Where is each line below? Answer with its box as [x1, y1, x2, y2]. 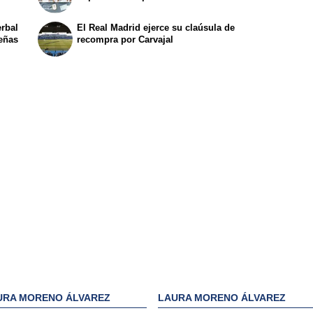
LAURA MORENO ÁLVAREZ [158, 292, 286, 304]
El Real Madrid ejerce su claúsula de [77, 22, 235, 34]
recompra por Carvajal [77, 34, 174, 45]
